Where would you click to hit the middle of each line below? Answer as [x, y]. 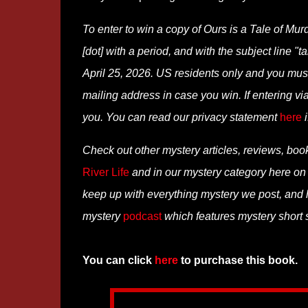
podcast [142, 216]
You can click [118, 260]
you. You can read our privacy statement [181, 117]
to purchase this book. [238, 260]
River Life [106, 172]
